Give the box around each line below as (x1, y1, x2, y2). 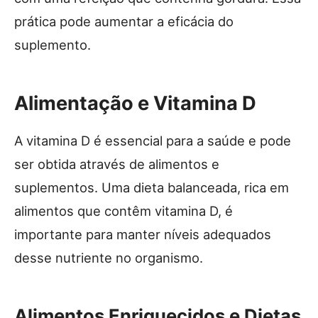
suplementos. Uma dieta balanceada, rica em (14, 179, 289, 195)
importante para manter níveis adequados (14, 226, 271, 242)
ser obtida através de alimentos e (14, 155, 219, 172)
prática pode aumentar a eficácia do (14, 13, 234, 29)
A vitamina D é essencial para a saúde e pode (14, 132, 291, 148)
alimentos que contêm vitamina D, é (14, 202, 233, 219)
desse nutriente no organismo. (14, 249, 203, 265)
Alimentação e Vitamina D (14, 91, 256, 115)
